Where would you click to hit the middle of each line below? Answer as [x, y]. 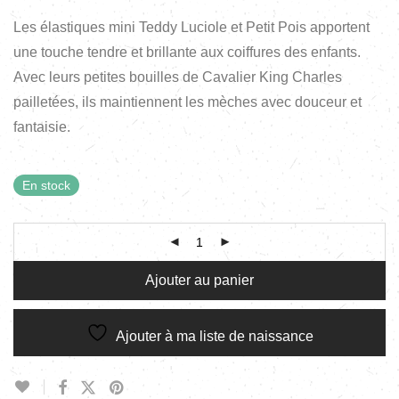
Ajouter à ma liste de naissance [214, 336]
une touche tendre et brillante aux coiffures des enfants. [187, 52]
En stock [46, 185]
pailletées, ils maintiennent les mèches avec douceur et [187, 102]
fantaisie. [42, 126]
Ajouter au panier [199, 280]
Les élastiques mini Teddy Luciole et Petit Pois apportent [191, 27]
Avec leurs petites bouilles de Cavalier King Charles [178, 77]
